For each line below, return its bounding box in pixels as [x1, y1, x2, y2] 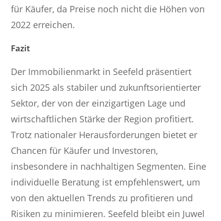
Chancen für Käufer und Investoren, [11, 144, 158, 156]
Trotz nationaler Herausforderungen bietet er [11, 128, 198, 141]
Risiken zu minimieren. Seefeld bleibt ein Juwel [11, 207, 205, 220]
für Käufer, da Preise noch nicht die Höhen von [11, 2, 205, 15]
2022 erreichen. [11, 18, 75, 31]
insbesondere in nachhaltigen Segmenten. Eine [11, 160, 207, 172]
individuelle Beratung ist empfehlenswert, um [11, 176, 201, 188]
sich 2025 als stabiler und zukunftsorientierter [11, 81, 201, 93]
